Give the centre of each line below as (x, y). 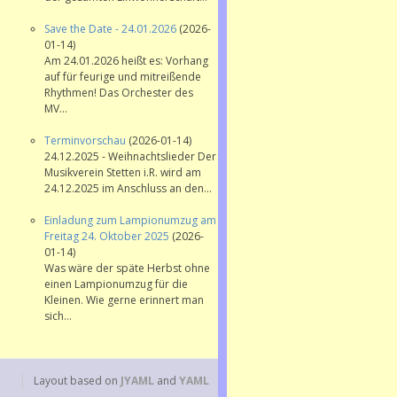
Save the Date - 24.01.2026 (111, 29)
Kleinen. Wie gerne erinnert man (124, 300)
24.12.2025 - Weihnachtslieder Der (130, 157)
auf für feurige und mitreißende (122, 77)
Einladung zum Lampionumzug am (130, 221)
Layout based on (78, 381)
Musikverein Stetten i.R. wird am (122, 173)
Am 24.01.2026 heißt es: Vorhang (126, 61)
